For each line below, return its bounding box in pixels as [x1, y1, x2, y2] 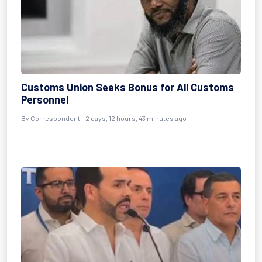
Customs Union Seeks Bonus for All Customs [21, 81, 234, 94]
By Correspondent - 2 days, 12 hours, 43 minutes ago [21, 114, 187, 122]
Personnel [21, 93, 68, 106]
